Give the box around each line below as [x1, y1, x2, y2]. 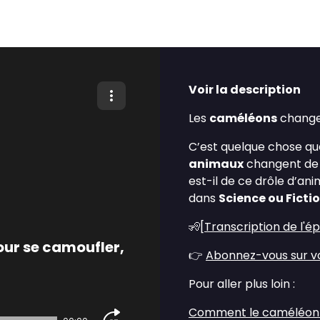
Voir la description [189, 81, 301, 98]
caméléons [209, 110, 277, 126]
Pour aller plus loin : [189, 276, 295, 292]
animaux [189, 156, 244, 172]
